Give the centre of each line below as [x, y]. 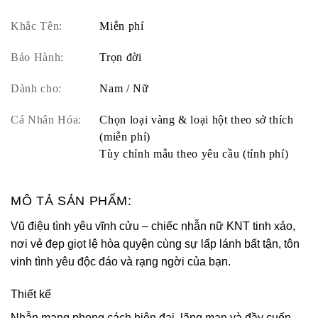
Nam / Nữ [124, 88]
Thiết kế [31, 294]
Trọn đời [121, 57]
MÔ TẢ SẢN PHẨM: [71, 201]
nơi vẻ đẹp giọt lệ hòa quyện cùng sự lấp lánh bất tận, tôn [155, 243]
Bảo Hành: [37, 57]
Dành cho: [36, 88]
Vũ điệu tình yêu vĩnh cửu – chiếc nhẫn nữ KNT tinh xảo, [153, 226]
